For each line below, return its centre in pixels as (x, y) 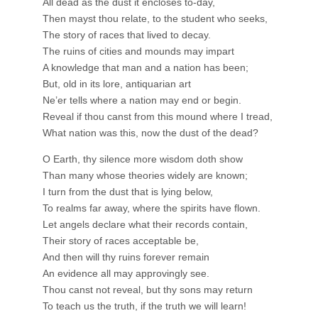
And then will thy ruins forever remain (126, 257)
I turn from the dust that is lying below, (128, 191)
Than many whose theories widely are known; (145, 175)
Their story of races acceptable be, (121, 240)
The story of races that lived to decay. (127, 34)
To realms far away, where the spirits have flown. (152, 208)
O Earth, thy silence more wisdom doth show (143, 159)
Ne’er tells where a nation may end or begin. (142, 100)
